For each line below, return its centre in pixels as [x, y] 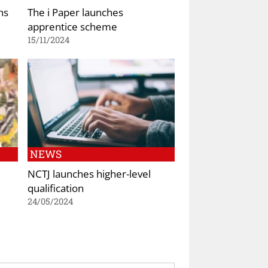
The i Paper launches [75, 12]
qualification [56, 188]
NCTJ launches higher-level [89, 173]
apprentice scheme [72, 26]
